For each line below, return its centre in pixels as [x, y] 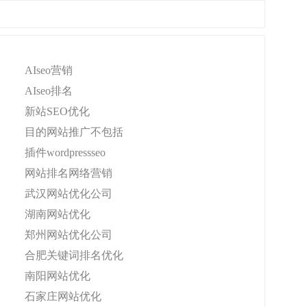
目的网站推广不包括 [74, 132]
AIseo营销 [49, 70]
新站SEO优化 [57, 111]
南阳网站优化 [58, 276]
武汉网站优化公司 [69, 194]
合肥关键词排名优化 [74, 255]
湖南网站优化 [58, 214]
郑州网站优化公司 [69, 235]
